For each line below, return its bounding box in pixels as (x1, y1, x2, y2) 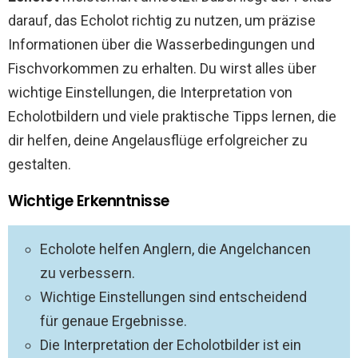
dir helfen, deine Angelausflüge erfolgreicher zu (8, 132, 308, 149)
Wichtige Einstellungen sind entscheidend (40, 288, 307, 305)
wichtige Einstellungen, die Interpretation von (8, 84, 292, 101)
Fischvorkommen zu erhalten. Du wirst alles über (8, 60, 316, 77)
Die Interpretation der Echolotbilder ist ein (40, 336, 301, 353)
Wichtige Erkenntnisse (8, 190, 170, 212)
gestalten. (8, 156, 71, 173)
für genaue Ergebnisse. (40, 312, 187, 329)
